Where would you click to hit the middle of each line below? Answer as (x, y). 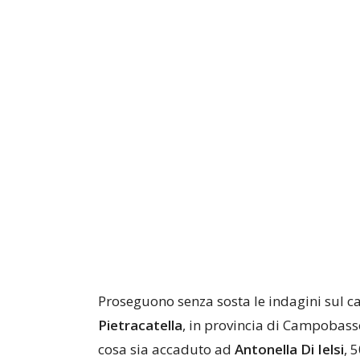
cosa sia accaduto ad (166, 349)
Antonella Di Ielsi (289, 349)
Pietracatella (140, 325)
